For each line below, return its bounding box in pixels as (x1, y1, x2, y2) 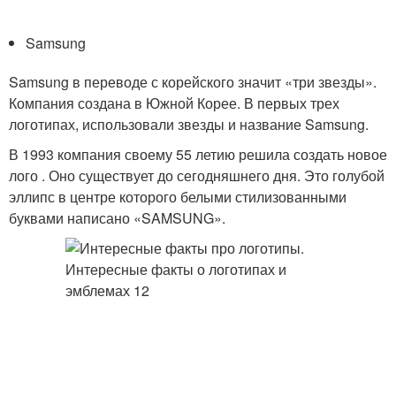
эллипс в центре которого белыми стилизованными (9, 187, 346, 207)
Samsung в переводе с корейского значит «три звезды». (9, 72, 377, 92)
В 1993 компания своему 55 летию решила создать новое (9, 144, 387, 164)
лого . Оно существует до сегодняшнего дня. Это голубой (9, 165, 385, 186)
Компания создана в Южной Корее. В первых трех (9, 93, 339, 113)
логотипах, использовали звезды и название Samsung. (9, 114, 369, 134)
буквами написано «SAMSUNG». (9, 208, 225, 228)
